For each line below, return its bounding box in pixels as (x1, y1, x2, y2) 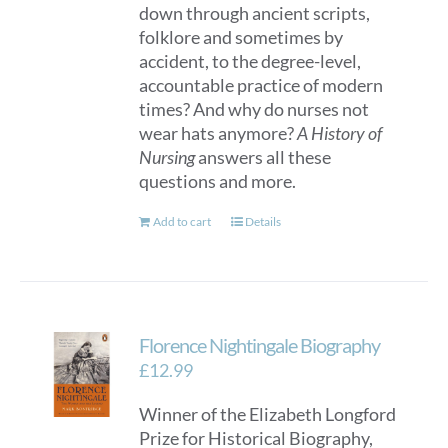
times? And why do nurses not (139, 98, 370, 120)
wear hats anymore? (139, 122, 298, 144)
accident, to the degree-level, (139, 50, 362, 72)
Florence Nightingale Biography (139, 333, 381, 357)
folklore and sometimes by (139, 26, 344, 48)
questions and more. (139, 170, 297, 192)
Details (245, 214, 282, 229)
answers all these (195, 146, 332, 168)
